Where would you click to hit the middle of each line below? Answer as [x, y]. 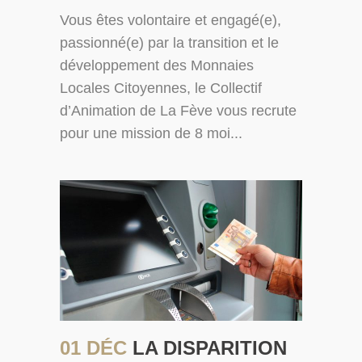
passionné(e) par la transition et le [169, 43]
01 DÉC [96, 348]
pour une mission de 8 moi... [151, 134]
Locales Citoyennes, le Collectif [161, 88]
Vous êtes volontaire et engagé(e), [170, 21]
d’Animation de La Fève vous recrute [178, 111]
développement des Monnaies [157, 66]
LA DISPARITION [210, 348]
